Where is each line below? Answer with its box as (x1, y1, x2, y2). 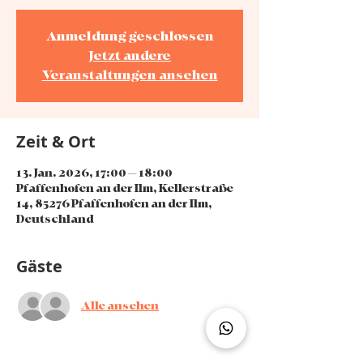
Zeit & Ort (16, 130, 96, 152)
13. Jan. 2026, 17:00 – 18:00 (16, 165, 173, 180)
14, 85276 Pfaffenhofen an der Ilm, (16, 196, 212, 211)
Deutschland (16, 211, 94, 226)
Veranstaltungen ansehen (41, 67, 218, 83)
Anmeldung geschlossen (45, 28, 214, 44)
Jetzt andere (88, 48, 171, 63)
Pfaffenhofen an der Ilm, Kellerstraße (16, 181, 233, 195)
